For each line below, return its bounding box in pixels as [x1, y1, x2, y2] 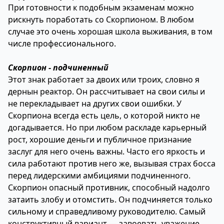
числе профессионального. [8, 38, 116, 49]
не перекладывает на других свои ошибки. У [8, 98, 181, 109]
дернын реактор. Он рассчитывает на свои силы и [8, 86, 205, 97]
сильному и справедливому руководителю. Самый [8, 206, 205, 217]
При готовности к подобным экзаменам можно [8, 2, 194, 13]
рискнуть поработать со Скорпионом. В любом [8, 14, 194, 25]
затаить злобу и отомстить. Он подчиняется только [8, 194, 212, 205]
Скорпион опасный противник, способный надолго [8, 182, 210, 193]
